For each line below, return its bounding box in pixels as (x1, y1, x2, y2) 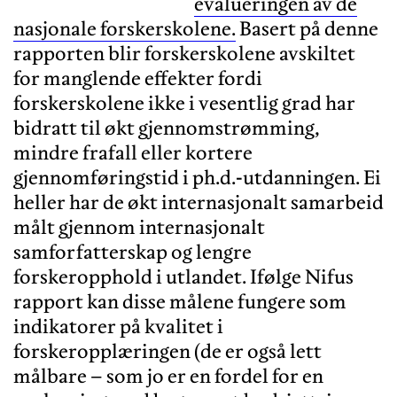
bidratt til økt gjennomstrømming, (13, 114, 320, 140)
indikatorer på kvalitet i (13, 313, 223, 339)
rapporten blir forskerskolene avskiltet (13, 40, 355, 66)
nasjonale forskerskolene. (13, 15, 236, 41)
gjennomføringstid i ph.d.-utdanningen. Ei (13, 164, 381, 190)
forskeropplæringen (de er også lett (13, 338, 322, 363)
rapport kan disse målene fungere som (13, 288, 346, 314)
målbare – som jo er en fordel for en (13, 362, 323, 388)
